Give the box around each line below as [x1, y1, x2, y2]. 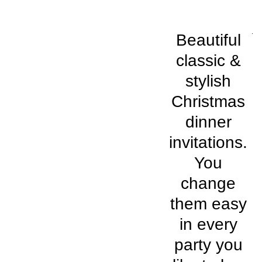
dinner [185, 113, 232, 131]
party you [174, 236, 243, 254]
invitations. [169, 133, 248, 151]
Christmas [171, 92, 246, 111]
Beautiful [175, 31, 241, 49]
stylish [185, 72, 232, 90]
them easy [170, 195, 247, 213]
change [181, 174, 236, 192]
